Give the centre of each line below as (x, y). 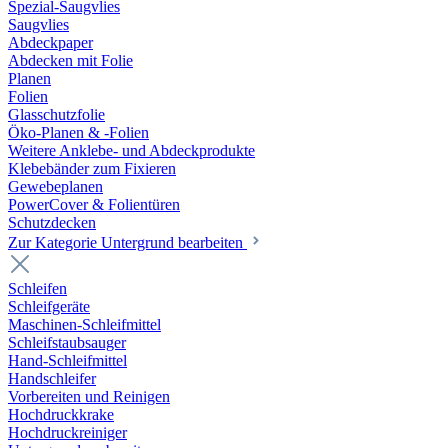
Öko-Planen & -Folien (78, 132)
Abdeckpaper (50, 42)
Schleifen (37, 288)
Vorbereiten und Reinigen (89, 396)
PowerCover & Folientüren (94, 204)
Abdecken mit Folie (70, 60)
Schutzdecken (52, 222)
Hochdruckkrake (61, 414)
